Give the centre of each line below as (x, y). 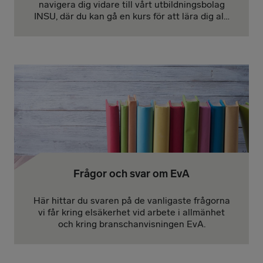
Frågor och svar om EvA (131, 173)
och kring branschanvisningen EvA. (131, 224)
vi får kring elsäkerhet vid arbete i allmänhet (131, 212)
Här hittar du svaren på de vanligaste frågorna (131, 200)
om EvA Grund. (131, 28)
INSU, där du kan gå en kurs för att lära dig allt (131, 16)
